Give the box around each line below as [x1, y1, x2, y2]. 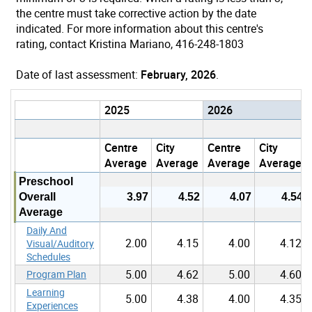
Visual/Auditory [26, 236, 94, 250]
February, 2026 [141, 66, 216, 82]
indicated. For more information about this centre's [16, 20, 263, 36]
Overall [19, 190, 56, 203]
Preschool [19, 175, 73, 187]
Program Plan [26, 267, 86, 281]
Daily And [26, 223, 67, 237]
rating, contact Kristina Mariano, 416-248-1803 [16, 36, 244, 52]
